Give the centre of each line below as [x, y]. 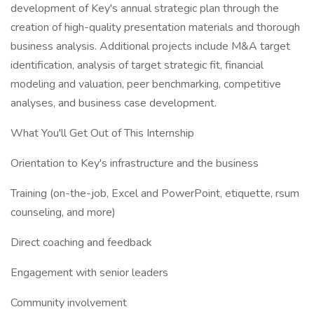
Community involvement [69, 303]
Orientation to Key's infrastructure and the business [135, 163]
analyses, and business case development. [114, 103]
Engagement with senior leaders [89, 273]
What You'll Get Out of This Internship [102, 133]
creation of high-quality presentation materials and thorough [155, 27]
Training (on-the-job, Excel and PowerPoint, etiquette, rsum [155, 193]
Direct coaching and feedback [81, 243]
